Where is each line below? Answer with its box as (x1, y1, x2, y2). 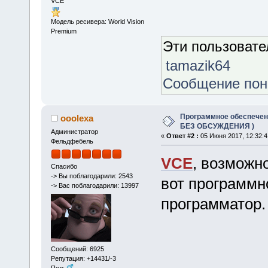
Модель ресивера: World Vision (50, 18, 144, 26)
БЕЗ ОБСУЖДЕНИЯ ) (179, 122, 254, 130)
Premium (50, 28, 77, 35)
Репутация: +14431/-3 (50, 254, 116, 262)
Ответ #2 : (166, 132, 199, 139)
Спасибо (50, 163, 77, 170)
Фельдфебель (50, 137, 93, 145)
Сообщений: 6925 (50, 245, 104, 252)
